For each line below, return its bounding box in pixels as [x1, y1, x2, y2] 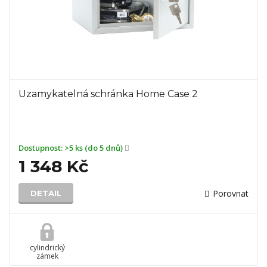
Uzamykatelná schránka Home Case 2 [18, 88, 198, 100]
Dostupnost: [18, 142, 64, 153]
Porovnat [213, 188, 249, 199]
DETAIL [30, 188, 61, 198]
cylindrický [29, 243, 65, 253]
